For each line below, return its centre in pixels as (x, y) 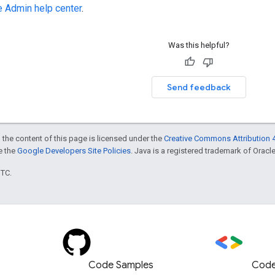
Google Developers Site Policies (74, 150)
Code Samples (121, 265)
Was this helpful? (199, 45)
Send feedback (199, 87)
